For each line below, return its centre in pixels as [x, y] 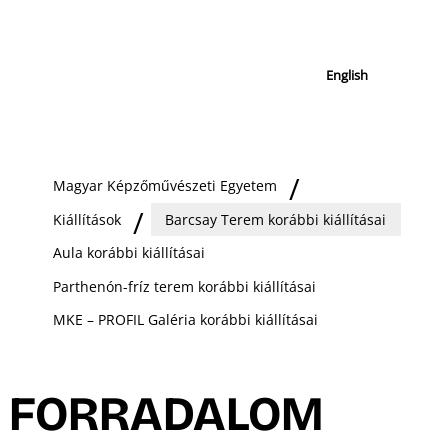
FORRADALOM [165, 414]
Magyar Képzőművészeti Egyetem [164, 186]
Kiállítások [86, 219]
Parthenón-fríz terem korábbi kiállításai [184, 286]
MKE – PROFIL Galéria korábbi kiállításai [185, 319]
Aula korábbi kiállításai [128, 253]
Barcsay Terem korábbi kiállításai [276, 219]
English [347, 75]
